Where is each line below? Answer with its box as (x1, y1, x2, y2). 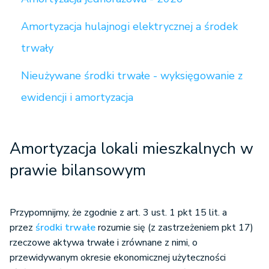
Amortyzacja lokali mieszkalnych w (10, 138, 253, 159)
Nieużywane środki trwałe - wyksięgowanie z (21, 68, 243, 83)
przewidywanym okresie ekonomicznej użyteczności (10, 251, 226, 264)
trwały (21, 41, 53, 55)
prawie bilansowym (10, 160, 146, 181)
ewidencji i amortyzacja (21, 90, 133, 104)
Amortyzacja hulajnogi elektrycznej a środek (21, 19, 238, 34)
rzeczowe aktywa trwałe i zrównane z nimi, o (10, 236, 198, 249)
